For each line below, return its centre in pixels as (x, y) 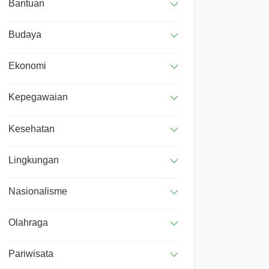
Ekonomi (27, 66)
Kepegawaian (38, 97)
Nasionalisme (38, 191)
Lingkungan (34, 160)
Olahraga (28, 223)
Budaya (25, 34)
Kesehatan (32, 128)
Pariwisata (31, 254)
